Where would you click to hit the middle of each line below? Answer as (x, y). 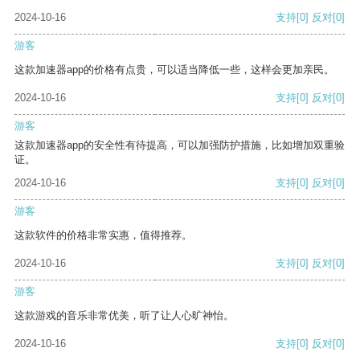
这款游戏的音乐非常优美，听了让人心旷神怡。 (124, 316)
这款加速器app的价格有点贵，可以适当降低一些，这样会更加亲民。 (174, 70)
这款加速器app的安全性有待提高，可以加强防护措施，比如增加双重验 (180, 145)
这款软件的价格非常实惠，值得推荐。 (103, 235)
